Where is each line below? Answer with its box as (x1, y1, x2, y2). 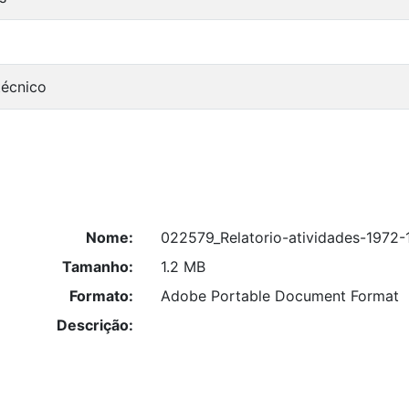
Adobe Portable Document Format (160, 287, 399, 306)
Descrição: (56, 316, 133, 335)
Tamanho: (61, 257, 133, 277)
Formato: (68, 287, 133, 306)
